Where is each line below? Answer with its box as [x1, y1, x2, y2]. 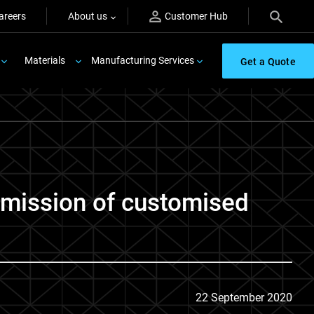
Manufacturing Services [90, 55, 194, 66]
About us [68, 11, 107, 22]
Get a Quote [240, 55, 296, 67]
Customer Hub [165, 11, 228, 22]
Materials [24, 55, 65, 66]
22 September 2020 [196, 291, 292, 304]
